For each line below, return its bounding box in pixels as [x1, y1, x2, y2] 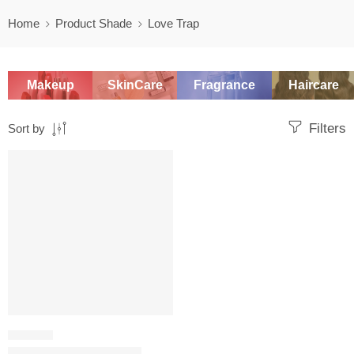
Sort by [8, 122, 45, 135]
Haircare [288, 78, 340, 92]
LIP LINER [8, 330, 53, 340]
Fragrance [193, 78, 255, 92]
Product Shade [55, 17, 132, 30]
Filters [305, 121, 346, 136]
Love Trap [148, 17, 199, 30]
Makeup [26, 78, 74, 92]
